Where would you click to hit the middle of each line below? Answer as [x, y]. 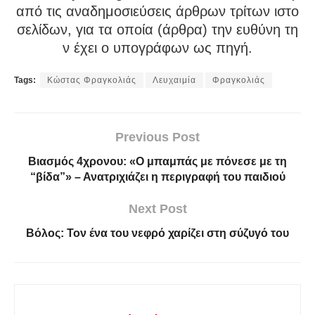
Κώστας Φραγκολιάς [92, 81]
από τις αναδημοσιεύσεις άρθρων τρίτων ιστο [157, 12]
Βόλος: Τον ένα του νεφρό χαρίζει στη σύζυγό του [157, 233]
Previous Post [157, 137]
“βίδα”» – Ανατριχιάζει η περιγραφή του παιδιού [157, 177]
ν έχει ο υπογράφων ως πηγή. [157, 48]
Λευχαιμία [174, 81]
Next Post [157, 209]
